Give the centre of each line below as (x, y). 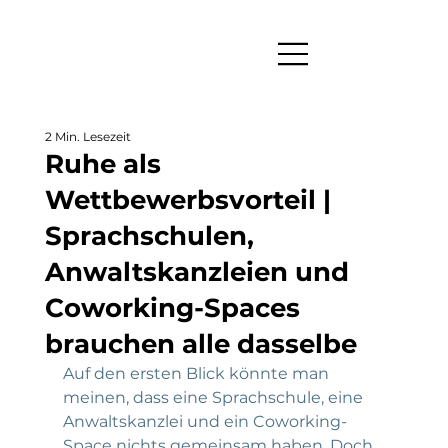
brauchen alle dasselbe (200, 343)
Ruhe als (102, 163)
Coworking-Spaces (172, 307)
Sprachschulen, (149, 235)
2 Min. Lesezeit (87, 136)
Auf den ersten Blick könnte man (197, 373)
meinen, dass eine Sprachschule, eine (214, 397)
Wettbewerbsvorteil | (187, 199)
